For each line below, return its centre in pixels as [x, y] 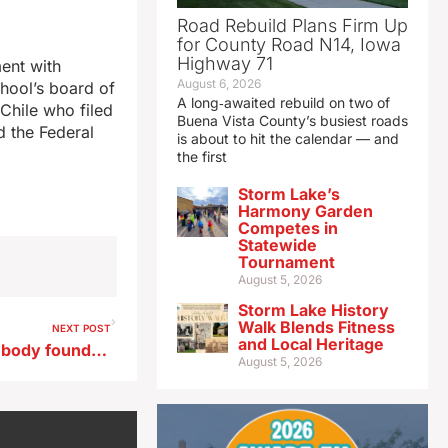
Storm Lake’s [288, 194]
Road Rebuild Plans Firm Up [292, 26]
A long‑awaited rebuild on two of [283, 103]
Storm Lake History [313, 310]
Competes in [287, 228]
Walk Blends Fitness [316, 327]
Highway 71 [224, 64]
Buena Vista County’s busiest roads [292, 121]
